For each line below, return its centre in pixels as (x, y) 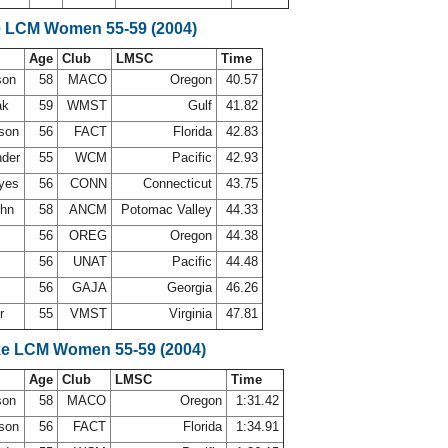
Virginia (190, 313)
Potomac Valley (166, 209)
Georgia (189, 287)
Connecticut (177, 183)
